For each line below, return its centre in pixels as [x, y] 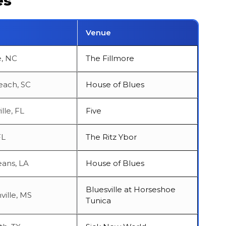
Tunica [98, 200]
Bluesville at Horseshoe [131, 189]
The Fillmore [110, 58]
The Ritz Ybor [111, 137]
